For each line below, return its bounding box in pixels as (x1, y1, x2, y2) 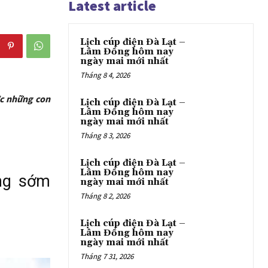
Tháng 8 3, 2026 (80, 130, 130, 141)
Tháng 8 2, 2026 (80, 190, 130, 201)
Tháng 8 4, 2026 (80, 69, 130, 80)
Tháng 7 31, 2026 (80, 251, 133, 261)
